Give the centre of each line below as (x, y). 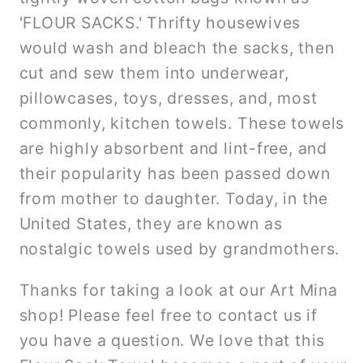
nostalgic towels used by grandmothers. (179, 249)
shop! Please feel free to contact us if (168, 315)
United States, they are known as (151, 224)
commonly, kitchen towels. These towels (182, 124)
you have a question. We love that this (172, 340)
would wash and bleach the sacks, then (177, 48)
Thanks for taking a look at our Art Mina (178, 290)
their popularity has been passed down (175, 174)
